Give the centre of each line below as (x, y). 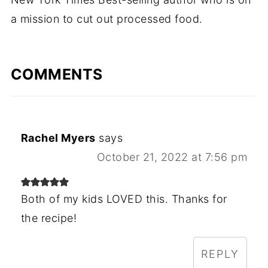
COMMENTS (57, 74)
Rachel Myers (58, 138)
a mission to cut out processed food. (106, 19)
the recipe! (49, 218)
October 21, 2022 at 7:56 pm (172, 157)
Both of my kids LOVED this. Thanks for (124, 199)
